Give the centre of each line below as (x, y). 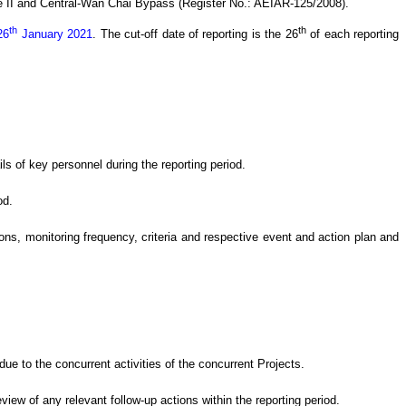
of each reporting (353, 34)
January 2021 (55, 34)
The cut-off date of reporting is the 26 (197, 34)
